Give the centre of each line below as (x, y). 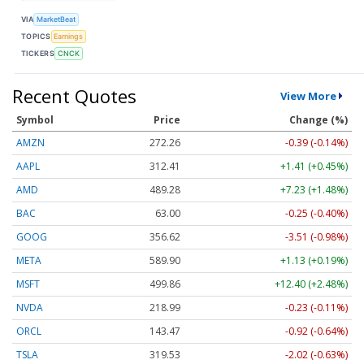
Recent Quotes (74, 95)
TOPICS (36, 37)
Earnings (69, 37)
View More (308, 95)
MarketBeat (56, 19)
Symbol (35, 119)
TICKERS (38, 54)
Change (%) (318, 119)
